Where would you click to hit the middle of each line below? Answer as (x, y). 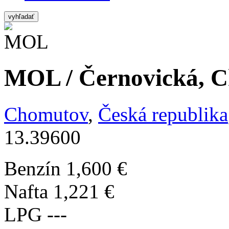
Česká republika (163, 114)
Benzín (32, 168)
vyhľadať (21, 17)
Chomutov (46, 114)
